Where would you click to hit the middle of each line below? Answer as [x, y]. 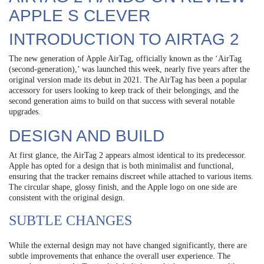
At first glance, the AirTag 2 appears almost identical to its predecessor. [128, 156]
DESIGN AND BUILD [87, 136]
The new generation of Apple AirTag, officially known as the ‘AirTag [125, 59]
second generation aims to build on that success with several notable [122, 101]
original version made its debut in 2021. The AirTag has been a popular [128, 80]
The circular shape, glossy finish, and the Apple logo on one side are [123, 187]
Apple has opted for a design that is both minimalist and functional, [121, 166]
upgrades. [25, 112]
